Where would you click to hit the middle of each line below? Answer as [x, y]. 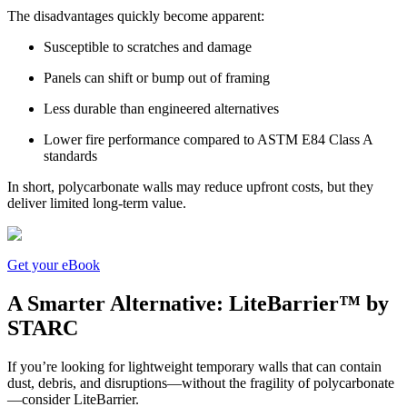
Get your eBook [54, 264]
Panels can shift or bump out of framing [157, 77]
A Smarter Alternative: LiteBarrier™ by [198, 303]
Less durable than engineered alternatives [161, 108]
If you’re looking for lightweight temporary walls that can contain [194, 366]
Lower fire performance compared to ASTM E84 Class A [208, 139]
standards [70, 155]
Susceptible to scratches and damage [148, 46]
